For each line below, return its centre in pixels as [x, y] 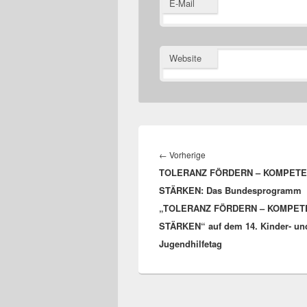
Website [185, 58]
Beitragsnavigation [204, 139]
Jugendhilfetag [191, 244]
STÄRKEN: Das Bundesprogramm [230, 191]
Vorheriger [225, 155]
